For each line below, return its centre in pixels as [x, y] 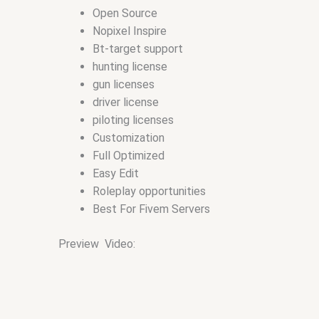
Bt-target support [138, 49]
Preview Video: [97, 244]
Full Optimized [129, 156]
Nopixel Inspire [130, 31]
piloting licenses [133, 120]
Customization [129, 138]
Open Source [125, 14]
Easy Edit [116, 174]
